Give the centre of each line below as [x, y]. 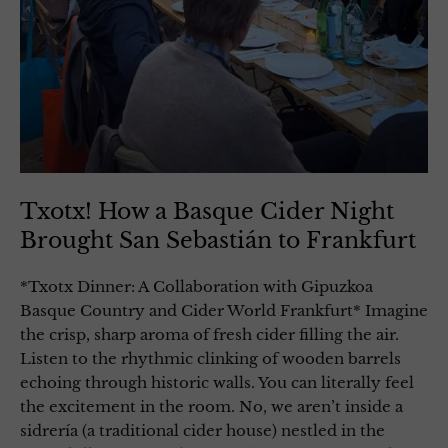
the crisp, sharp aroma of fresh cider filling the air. [209, 335]
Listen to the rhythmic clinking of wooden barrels [210, 359]
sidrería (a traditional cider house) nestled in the [202, 431]
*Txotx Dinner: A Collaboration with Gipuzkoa [196, 287]
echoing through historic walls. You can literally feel [217, 383]
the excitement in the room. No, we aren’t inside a [211, 407]
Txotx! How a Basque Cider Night [207, 212]
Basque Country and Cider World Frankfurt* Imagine [224, 311]
